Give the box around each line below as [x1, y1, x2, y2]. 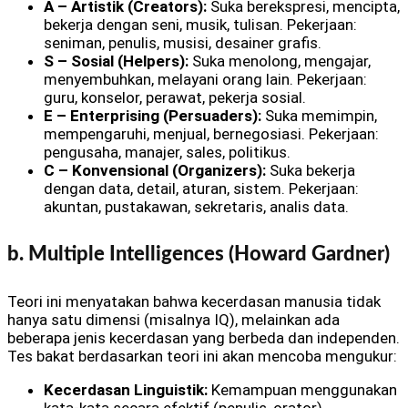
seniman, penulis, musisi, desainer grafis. [44, 33, 321, 52]
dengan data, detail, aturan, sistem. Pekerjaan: [44, 178, 359, 198]
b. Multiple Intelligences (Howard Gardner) [7, 243, 390, 264]
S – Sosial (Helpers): [44, 51, 189, 70]
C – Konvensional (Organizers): [44, 160, 266, 179]
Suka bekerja [266, 160, 355, 179]
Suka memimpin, [261, 106, 377, 125]
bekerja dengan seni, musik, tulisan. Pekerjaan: [44, 15, 357, 34]
